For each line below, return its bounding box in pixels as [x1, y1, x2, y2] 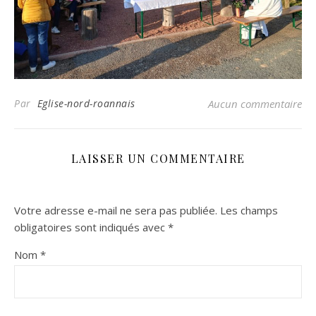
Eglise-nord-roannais [37, 97, 135, 110]
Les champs [220, 203, 278, 217]
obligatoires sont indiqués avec [14, 220, 168, 234]
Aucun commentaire [208, 97, 302, 111]
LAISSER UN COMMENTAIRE [71, 151, 245, 166]
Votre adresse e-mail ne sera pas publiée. [14, 203, 217, 217]
